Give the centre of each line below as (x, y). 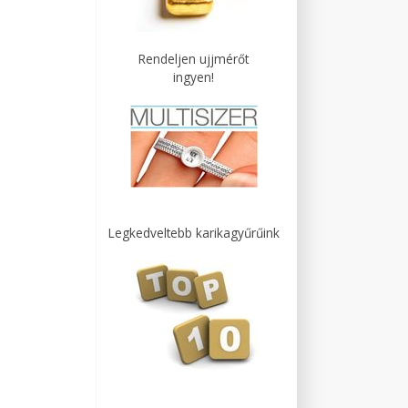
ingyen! (194, 77)
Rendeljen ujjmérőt (194, 59)
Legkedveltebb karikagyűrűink (194, 233)
